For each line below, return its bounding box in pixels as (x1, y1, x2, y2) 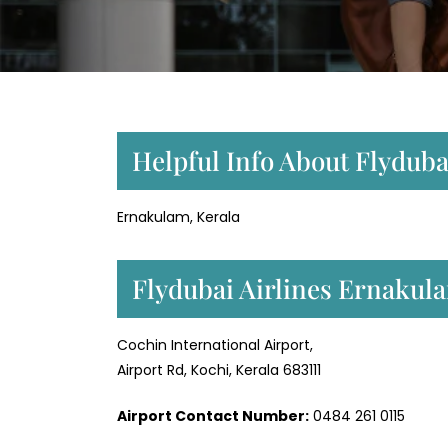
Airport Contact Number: (117, 406, 309, 427)
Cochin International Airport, (117, 335, 313, 356)
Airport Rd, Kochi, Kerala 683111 (117, 360, 321, 381)
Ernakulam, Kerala (117, 207, 240, 228)
